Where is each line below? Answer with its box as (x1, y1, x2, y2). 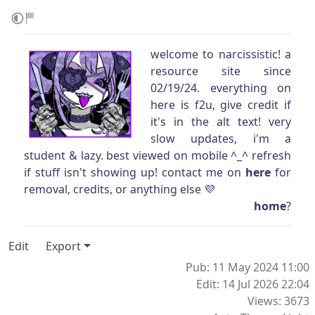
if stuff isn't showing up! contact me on (24, 165, 245, 180)
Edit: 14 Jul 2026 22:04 (196, 276, 309, 292)
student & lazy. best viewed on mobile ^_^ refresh (24, 148, 291, 163)
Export (46, 238, 81, 254)
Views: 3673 (247, 293, 309, 309)
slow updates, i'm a (150, 131, 291, 146)
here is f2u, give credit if (150, 97, 291, 112)
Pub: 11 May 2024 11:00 (186, 259, 309, 275)
